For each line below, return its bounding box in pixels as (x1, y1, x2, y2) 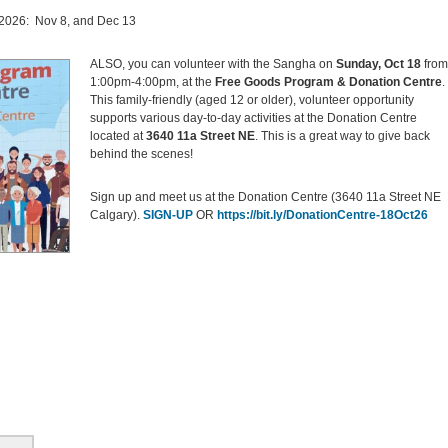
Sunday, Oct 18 (336, 56, 421, 71)
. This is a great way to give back (255, 128, 430, 143)
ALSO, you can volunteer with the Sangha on (90, 56, 336, 71)
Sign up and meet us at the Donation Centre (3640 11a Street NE (90, 189, 441, 204)
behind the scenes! (90, 146, 193, 161)
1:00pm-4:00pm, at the (90, 74, 215, 89)
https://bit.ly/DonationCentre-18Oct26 (217, 207, 428, 222)
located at (90, 128, 146, 143)
